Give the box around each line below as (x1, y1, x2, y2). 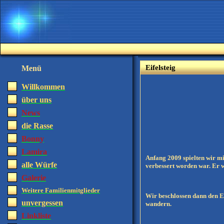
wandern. (145, 200, 171, 207)
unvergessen (21, 198, 63, 207)
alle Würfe (21, 160, 57, 169)
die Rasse (21, 121, 53, 130)
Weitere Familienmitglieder (21, 186, 100, 194)
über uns (21, 95, 51, 104)
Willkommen (21, 82, 65, 91)
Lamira (21, 147, 47, 156)
